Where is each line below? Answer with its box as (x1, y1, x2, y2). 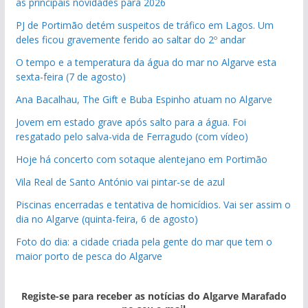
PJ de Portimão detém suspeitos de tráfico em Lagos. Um (15, 19, 274, 32)
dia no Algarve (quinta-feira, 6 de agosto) (15, 212, 198, 225)
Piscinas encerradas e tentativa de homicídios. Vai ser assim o (15, 198, 291, 211)
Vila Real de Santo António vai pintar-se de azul (15, 175, 225, 188)
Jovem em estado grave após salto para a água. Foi (15, 115, 246, 129)
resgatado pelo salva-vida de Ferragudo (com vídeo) (15, 130, 248, 143)
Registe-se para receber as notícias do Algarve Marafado (21, 289, 287, 302)
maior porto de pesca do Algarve (15, 250, 162, 263)
